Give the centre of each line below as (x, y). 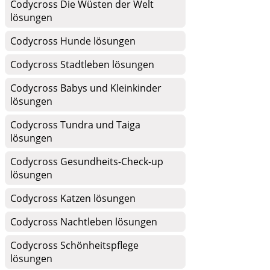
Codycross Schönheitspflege (74, 245)
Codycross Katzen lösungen (73, 198)
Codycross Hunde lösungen (73, 41)
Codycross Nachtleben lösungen (84, 222)
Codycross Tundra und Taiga (75, 125)
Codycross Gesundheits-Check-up (87, 162)
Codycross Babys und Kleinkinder (86, 88)
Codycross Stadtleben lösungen (82, 64)
